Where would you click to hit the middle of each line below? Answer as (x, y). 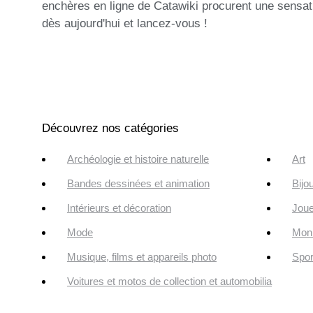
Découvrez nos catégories (110, 129)
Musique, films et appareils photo (142, 257)
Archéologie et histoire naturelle (138, 159)
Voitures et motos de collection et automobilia (169, 282)
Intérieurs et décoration (119, 208)
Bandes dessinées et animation (138, 184)
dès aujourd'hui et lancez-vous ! (125, 24)
